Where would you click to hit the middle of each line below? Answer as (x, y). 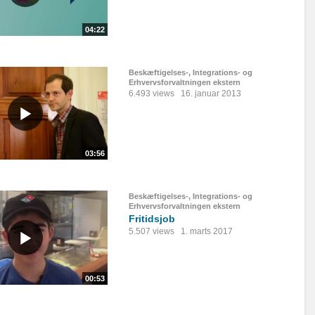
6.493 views (152, 94)
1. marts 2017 (207, 232)
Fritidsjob (152, 219)
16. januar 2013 (211, 94)
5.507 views (152, 232)
